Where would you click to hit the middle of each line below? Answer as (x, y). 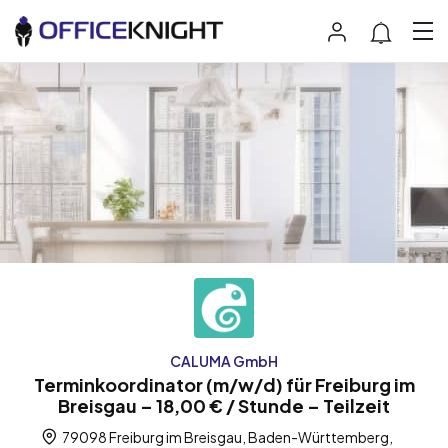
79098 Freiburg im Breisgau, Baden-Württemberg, (226, 436)
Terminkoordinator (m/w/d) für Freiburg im (224, 384)
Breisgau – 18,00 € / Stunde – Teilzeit (224, 405)
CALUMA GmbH (224, 360)
